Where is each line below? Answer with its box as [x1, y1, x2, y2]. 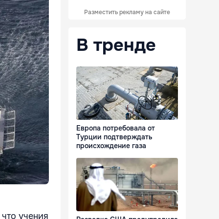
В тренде [76, 34, 156, 56]
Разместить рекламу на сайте [84, 8, 170, 16]
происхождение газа [76, 141, 146, 151]
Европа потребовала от [76, 124, 155, 133]
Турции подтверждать [76, 132, 153, 142]
